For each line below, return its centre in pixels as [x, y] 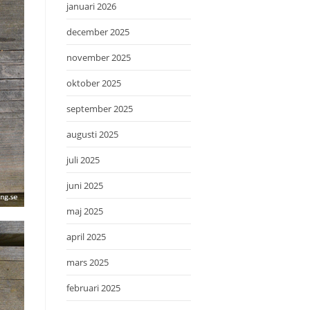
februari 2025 [93, 288]
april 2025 [86, 237]
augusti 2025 [92, 134]
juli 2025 [83, 160]
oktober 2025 [94, 83]
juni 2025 [85, 185]
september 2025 [100, 109]
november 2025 [99, 57]
